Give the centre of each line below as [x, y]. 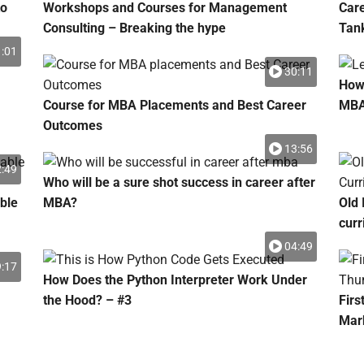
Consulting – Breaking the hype [134, 28]
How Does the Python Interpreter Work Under [175, 280]
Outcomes [72, 126]
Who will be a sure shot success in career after [179, 182]
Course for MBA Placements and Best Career [174, 105]
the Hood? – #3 [87, 300]
